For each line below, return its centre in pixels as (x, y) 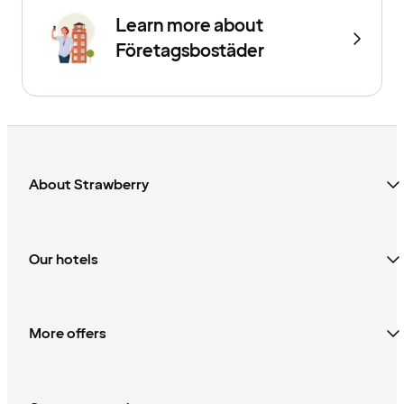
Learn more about (189, 27)
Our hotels (64, 259)
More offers (68, 334)
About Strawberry (89, 185)
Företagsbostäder (190, 52)
